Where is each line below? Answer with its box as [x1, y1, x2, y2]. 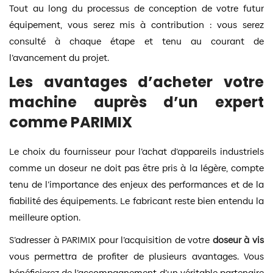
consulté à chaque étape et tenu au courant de [9, 34, 264, 48]
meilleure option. [9, 210, 80, 224]
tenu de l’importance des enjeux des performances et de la [9, 177, 264, 191]
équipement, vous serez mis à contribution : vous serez [9, 18, 264, 31]
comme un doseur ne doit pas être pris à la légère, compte [9, 161, 264, 174]
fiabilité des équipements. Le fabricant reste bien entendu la [9, 194, 264, 207]
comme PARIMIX [9, 112, 132, 132]
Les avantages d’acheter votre [9, 71, 264, 92]
